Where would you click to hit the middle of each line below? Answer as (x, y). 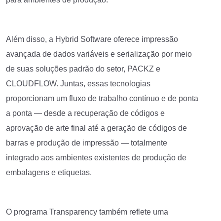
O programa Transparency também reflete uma (87, 212)
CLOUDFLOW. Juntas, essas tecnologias (78, 83)
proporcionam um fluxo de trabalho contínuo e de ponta (102, 98)
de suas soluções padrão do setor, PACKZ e (83, 69)
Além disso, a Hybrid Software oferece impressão (92, 39)
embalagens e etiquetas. (49, 172)
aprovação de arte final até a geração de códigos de (96, 128)
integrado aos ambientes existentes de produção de (96, 157)
